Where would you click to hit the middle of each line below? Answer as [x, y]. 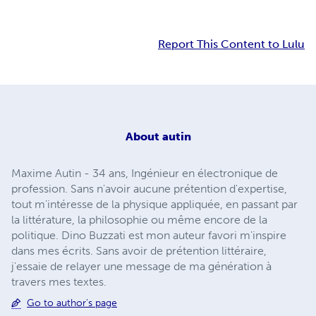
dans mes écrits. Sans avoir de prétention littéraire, [139, 250]
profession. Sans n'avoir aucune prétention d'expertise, [149, 188]
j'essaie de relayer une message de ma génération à [141, 266]
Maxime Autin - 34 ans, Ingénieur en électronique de [145, 173]
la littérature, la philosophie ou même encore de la [139, 219]
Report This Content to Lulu [231, 44]
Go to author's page [72, 303]
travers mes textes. [59, 281]
